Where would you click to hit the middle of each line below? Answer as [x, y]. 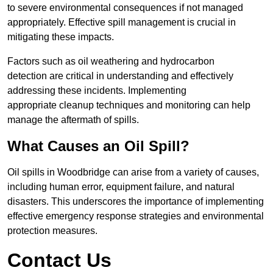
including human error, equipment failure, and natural [121, 187]
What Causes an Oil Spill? [98, 146]
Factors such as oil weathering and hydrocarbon [111, 62]
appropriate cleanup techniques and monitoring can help [129, 105]
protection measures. [52, 231]
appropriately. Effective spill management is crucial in [122, 23]
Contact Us [59, 261]
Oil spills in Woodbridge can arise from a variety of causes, [133, 172]
